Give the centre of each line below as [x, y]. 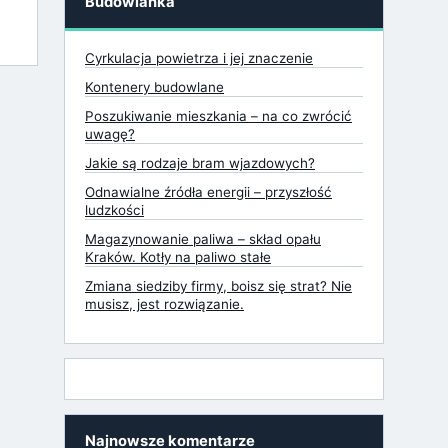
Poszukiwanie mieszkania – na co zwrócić [218, 115]
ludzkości [114, 209]
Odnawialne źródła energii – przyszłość [208, 191]
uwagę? [110, 133]
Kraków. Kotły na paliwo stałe [178, 256]
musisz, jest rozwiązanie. [164, 303]
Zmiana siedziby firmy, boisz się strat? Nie [218, 285]
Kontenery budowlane [154, 86]
